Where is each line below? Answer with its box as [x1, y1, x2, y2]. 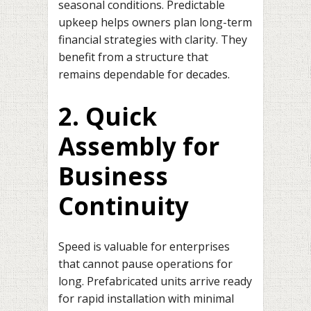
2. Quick [58, 99, 157, 133]
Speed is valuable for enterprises [58, 239, 230, 255]
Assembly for [58, 129, 219, 162]
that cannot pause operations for [58, 256, 233, 272]
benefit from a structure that [58, 49, 208, 65]
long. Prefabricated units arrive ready [58, 274, 252, 289]
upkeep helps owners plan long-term [58, 14, 252, 30]
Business [58, 159, 168, 192]
